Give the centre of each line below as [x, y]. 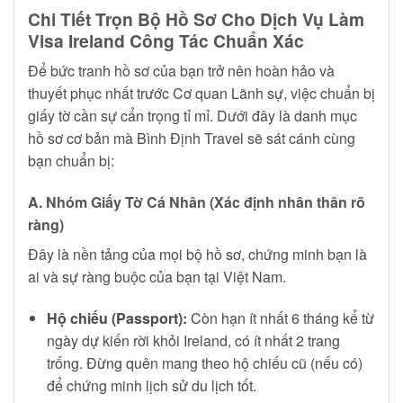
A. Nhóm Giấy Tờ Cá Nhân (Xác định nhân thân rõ [197, 202]
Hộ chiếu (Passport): [116, 318]
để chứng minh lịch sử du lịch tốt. [151, 385]
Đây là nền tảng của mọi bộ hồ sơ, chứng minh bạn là [197, 255]
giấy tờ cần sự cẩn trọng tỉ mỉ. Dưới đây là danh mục [193, 116]
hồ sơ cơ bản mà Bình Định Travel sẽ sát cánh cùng [192, 139]
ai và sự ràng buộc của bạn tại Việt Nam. [157, 277]
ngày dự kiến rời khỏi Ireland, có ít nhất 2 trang [193, 340]
